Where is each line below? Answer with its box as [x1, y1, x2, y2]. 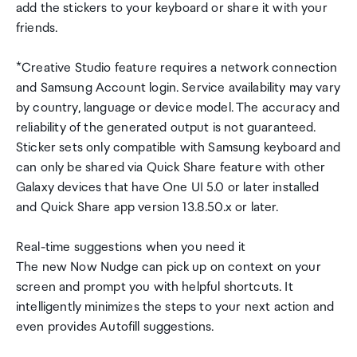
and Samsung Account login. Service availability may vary [16, 80, 340, 96]
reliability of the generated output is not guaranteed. [16, 120, 316, 135]
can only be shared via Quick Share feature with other [16, 160, 326, 175]
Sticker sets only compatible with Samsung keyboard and [16, 140, 341, 155]
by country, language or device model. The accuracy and [16, 100, 340, 116]
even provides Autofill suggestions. [16, 320, 214, 335]
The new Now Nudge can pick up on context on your [16, 260, 321, 275]
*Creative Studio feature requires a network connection [16, 61, 338, 76]
